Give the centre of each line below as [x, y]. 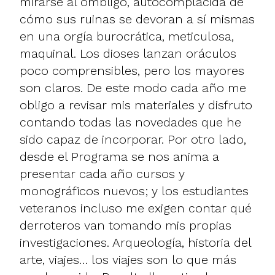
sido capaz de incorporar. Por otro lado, [133, 139]
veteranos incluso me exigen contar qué [136, 208]
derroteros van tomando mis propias [126, 225]
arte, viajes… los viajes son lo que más [128, 259]
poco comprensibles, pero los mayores [132, 70]
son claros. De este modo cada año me [133, 87]
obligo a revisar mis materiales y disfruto [136, 105]
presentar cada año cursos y [102, 173]
